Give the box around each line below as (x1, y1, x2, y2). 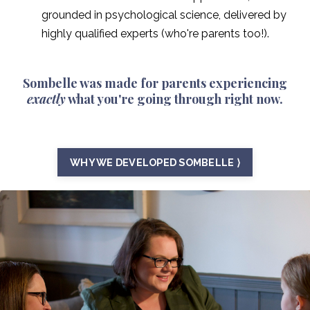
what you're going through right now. (66, 90, 283, 107)
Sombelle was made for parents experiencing (23, 74, 287, 91)
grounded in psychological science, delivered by (42, 8, 286, 21)
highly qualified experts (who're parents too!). (42, 26, 269, 40)
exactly (27, 90, 66, 107)
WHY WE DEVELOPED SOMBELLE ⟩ (70, 156, 240, 168)
